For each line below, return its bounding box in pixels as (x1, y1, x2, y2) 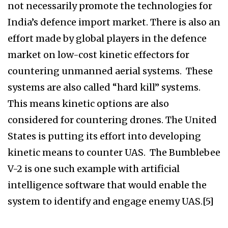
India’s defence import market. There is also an (8, 16, 220, 28)
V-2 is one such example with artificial (8, 163, 180, 175)
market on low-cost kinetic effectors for (8, 49, 189, 61)
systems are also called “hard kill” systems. (8, 81, 201, 94)
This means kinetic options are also (8, 98, 169, 110)
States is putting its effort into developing (8, 130, 201, 142)
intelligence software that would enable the (8, 179, 207, 191)
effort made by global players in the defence (8, 33, 207, 45)
